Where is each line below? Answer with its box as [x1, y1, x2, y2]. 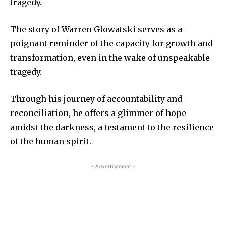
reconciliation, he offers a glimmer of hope [10, 107, 186, 118]
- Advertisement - [91, 163, 135, 169]
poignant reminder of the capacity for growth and [10, 38, 213, 48]
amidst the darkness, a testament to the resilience [10, 122, 214, 132]
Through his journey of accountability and [10, 93, 182, 104]
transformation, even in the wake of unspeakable [10, 52, 210, 63]
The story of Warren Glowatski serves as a [10, 24, 182, 34]
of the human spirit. [10, 136, 91, 146]
